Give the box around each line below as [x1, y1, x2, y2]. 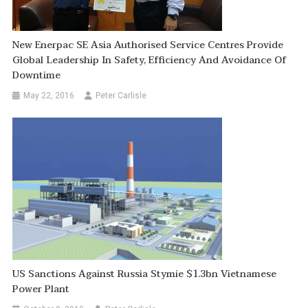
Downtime [12, 67, 61, 83]
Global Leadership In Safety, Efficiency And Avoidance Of [12, 52, 287, 68]
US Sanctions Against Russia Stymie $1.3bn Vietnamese [12, 265, 277, 282]
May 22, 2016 [23, 90, 75, 100]
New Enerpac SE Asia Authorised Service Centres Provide [12, 36, 284, 53]
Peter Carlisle [96, 90, 147, 100]
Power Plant [12, 280, 70, 297]
